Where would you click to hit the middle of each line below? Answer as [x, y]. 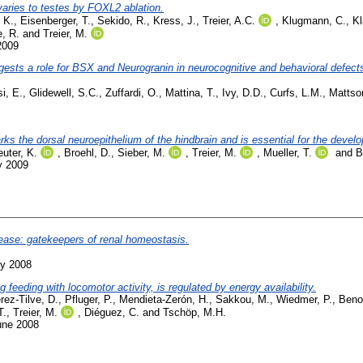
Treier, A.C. [229, 20]
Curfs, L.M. [296, 93]
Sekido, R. [122, 20]
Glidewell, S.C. [64, 93]
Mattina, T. [190, 93]
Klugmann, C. [314, 20]
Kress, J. [175, 20]
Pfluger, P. [89, 300]
